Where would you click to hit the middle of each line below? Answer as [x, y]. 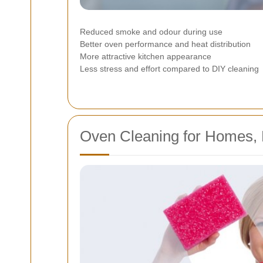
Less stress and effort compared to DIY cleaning [169, 69]
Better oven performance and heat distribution [165, 44]
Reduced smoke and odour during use [151, 32]
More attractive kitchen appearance [146, 56]
